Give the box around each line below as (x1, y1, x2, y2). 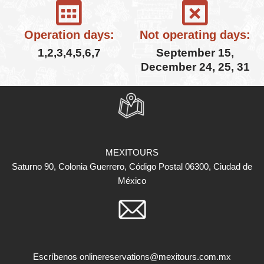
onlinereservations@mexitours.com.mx (80, 252, 231, 262)
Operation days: (24, 28, 114, 42)
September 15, (156, 47, 234, 60)
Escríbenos (33, 252, 80, 262)
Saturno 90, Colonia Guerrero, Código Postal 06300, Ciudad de (12, 161, 252, 172)
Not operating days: (140, 28, 250, 42)
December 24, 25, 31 (140, 61, 250, 74)
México (118, 176, 146, 186)
